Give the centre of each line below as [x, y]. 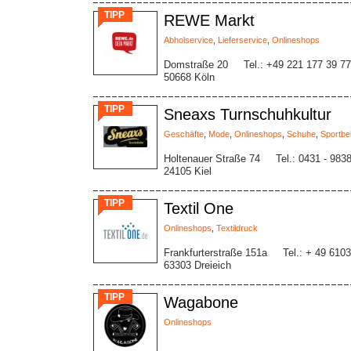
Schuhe [301, 134]
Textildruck [237, 228]
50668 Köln [189, 77]
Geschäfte [184, 134]
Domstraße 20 [196, 65]
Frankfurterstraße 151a [215, 253]
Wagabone [201, 302]
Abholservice [188, 40]
